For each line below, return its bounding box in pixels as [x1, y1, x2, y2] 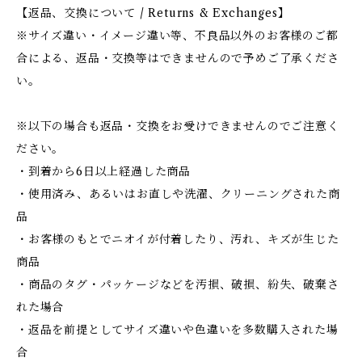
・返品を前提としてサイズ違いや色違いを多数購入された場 [16, 322, 339, 337]
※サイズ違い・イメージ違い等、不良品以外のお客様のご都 [16, 28, 339, 43]
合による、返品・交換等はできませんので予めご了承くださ [16, 51, 339, 65]
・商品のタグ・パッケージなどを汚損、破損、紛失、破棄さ [16, 277, 339, 292]
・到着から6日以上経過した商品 [16, 164, 192, 179]
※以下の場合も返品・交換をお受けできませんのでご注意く [16, 119, 339, 133]
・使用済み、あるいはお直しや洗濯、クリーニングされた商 [16, 187, 340, 201]
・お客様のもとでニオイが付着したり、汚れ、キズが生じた [16, 232, 339, 246]
